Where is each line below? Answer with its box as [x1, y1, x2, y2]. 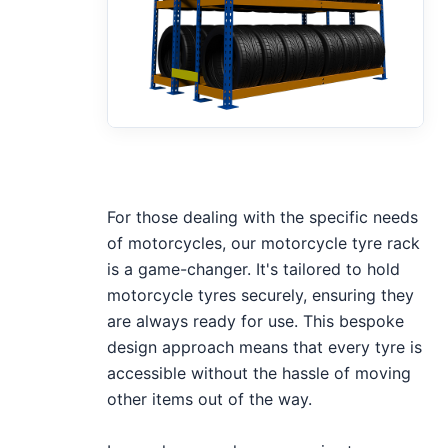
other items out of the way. [107, 388, 313, 409]
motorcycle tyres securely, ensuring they [107, 284, 415, 305]
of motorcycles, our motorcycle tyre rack [107, 232, 421, 253]
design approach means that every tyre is [107, 336, 423, 357]
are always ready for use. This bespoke [107, 310, 405, 331]
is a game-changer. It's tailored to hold [107, 258, 401, 279]
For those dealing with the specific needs [107, 206, 419, 227]
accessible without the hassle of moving [107, 362, 412, 383]
